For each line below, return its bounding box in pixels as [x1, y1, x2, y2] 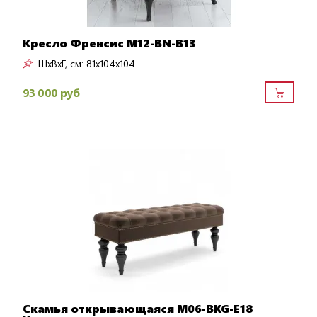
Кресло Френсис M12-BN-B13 [23, 35, 196, 51]
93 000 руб [23, 84, 80, 100]
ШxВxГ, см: [38, 57, 83, 71]
